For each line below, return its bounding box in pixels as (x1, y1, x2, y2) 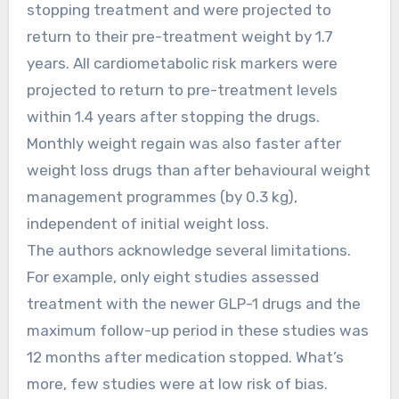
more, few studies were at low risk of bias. (26, 374, 328, 393)
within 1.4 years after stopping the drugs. (26, 107, 320, 126)
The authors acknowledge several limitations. (26, 240, 351, 259)
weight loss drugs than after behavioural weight (26, 160, 370, 179)
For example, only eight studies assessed (26, 267, 319, 286)
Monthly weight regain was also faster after (26, 134, 341, 152)
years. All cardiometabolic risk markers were (26, 53, 338, 72)
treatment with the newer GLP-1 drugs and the (26, 294, 361, 313)
